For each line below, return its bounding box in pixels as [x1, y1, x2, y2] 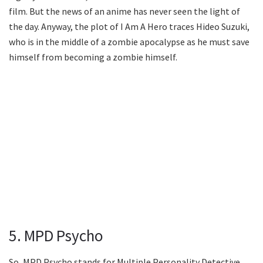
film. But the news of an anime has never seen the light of [9, 5, 240, 17]
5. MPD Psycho [9, 225, 103, 246]
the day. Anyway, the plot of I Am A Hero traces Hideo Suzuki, [9, 20, 249, 32]
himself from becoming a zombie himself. [9, 50, 177, 63]
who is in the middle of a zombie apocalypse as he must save [9, 35, 249, 48]
